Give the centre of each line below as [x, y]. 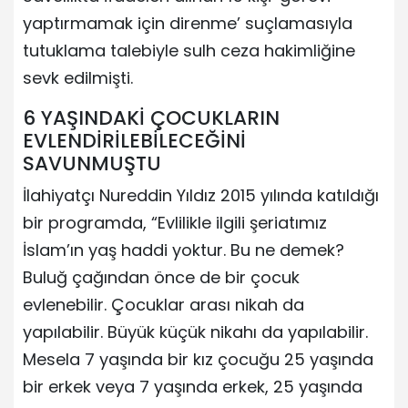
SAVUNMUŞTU [92, 163]
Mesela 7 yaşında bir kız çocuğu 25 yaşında [198, 359]
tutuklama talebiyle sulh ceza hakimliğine [189, 50]
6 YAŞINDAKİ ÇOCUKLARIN [151, 117]
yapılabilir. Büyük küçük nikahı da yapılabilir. [195, 331]
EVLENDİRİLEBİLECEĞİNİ [134, 140]
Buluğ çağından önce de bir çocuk [161, 277]
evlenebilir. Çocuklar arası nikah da [163, 304]
